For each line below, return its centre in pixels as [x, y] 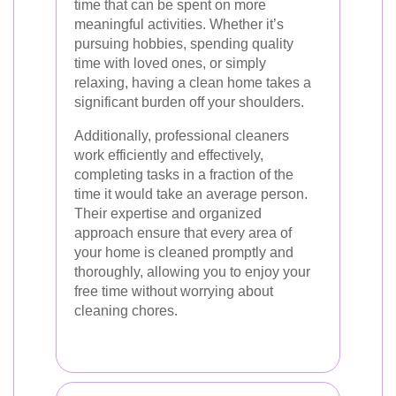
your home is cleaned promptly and [184, 252]
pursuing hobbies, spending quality [184, 44]
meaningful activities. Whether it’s [179, 24]
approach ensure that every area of [183, 233]
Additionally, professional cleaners [182, 136]
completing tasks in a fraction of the [184, 175]
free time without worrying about [174, 291]
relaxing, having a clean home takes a [193, 83]
